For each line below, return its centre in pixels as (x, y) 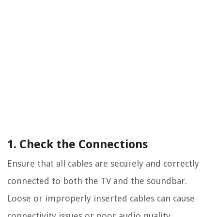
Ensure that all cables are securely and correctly (103, 164)
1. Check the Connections (77, 145)
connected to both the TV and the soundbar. (97, 181)
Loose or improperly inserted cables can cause (101, 199)
